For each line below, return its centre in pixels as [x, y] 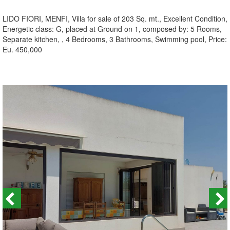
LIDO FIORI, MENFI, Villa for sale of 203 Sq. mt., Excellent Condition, [115, 18]
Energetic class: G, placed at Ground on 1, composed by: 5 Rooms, [112, 29]
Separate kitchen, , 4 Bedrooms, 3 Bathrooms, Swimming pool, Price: [115, 39]
